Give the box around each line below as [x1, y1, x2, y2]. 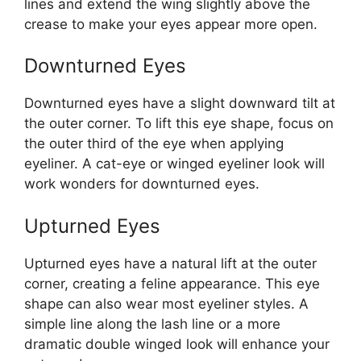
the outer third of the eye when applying [24, 135, 284, 151]
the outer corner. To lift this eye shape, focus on [24, 115, 334, 131]
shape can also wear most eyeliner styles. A [24, 295, 309, 312]
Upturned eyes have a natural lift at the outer [24, 255, 317, 272]
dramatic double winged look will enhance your [24, 335, 330, 352]
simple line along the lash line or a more [24, 315, 280, 332]
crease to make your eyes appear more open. [24, 15, 317, 32]
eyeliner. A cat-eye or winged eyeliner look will [24, 156, 325, 172]
